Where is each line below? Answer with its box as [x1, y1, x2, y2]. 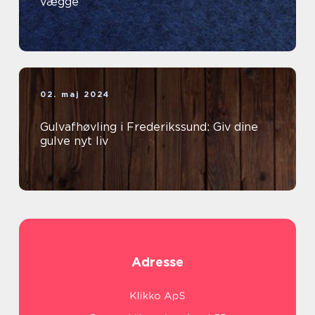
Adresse [131, 255, 184, 270]
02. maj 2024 [40, 89, 110, 100]
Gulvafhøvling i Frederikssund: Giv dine [40, 120, 258, 134]
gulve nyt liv [40, 134, 108, 148]
